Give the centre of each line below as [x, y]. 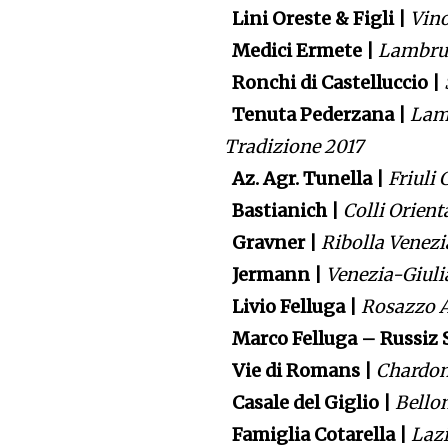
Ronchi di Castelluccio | [334, 83]
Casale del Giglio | [310, 403]
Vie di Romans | [300, 371]
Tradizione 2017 [294, 147]
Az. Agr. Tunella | [306, 179]
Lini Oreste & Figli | [317, 19]
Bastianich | [284, 211]
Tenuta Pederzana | [317, 115]
